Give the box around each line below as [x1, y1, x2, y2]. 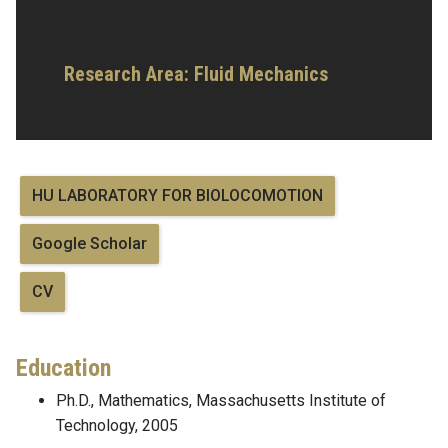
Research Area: [64, 61, 194, 86]
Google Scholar [32, 233, 147, 253]
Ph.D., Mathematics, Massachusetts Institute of [56, 390, 386, 410]
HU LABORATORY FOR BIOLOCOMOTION [32, 185, 323, 205]
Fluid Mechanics [194, 61, 328, 86]
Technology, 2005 [56, 415, 178, 435]
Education [16, 353, 111, 382]
